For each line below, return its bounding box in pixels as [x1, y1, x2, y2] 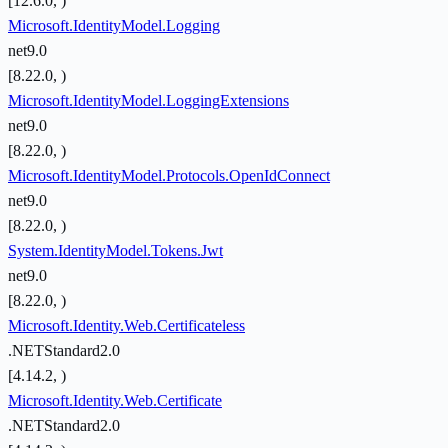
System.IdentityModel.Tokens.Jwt [8, 242, 223, 260]
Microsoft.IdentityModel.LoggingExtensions [8, 92, 289, 110]
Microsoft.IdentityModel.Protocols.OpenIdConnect [8, 167, 330, 185]
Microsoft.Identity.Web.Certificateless [8, 317, 245, 335]
